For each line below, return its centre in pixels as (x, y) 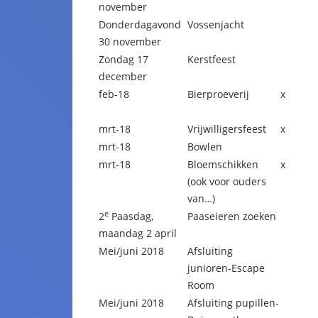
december (123, 76)
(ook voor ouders (227, 181)
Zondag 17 (124, 59)
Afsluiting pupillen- (233, 303)
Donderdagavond (140, 24)
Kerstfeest (212, 59)
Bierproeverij (218, 94)
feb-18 (114, 94)
